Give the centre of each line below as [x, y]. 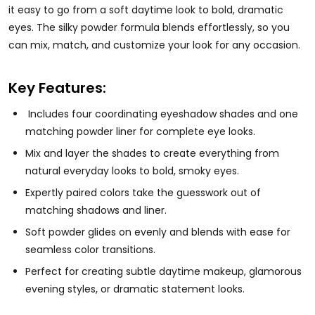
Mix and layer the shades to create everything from [152, 153]
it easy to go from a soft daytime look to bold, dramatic [146, 9]
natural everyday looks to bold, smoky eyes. [132, 171]
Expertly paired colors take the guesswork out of [143, 192]
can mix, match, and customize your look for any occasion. [154, 45]
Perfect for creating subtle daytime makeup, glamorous [163, 271]
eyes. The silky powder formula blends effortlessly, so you [149, 27]
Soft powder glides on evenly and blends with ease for [158, 232]
